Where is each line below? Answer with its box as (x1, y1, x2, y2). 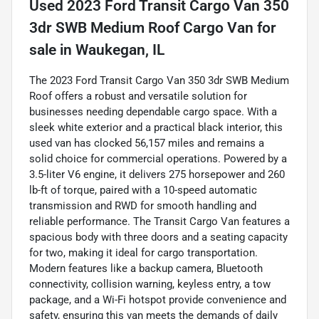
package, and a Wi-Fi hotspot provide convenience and (29, 293, 286, 307)
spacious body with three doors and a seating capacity (29, 231, 288, 244)
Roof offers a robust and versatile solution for (29, 90, 247, 103)
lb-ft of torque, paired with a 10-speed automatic (29, 184, 257, 197)
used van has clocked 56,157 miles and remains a (29, 137, 264, 150)
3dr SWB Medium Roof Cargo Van (29, 19, 253, 37)
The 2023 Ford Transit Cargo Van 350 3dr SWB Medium (29, 74, 289, 88)
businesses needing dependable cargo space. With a (29, 105, 277, 119)
